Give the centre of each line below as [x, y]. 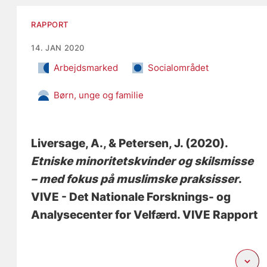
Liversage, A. [67, 143]
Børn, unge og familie [99, 95]
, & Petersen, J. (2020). [166, 143]
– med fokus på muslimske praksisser [135, 179]
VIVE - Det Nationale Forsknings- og [131, 197]
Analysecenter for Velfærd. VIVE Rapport [145, 215]
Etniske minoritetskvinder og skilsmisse [142, 161]
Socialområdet [178, 67]
